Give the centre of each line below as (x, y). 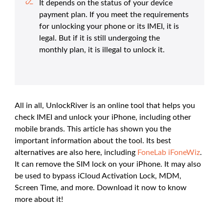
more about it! (39, 199)
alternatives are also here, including (76, 152)
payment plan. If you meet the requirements (114, 14)
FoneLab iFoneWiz (169, 152)
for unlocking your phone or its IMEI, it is (109, 26)
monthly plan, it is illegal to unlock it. (102, 50)
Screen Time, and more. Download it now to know (101, 187)
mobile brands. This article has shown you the (93, 129)
